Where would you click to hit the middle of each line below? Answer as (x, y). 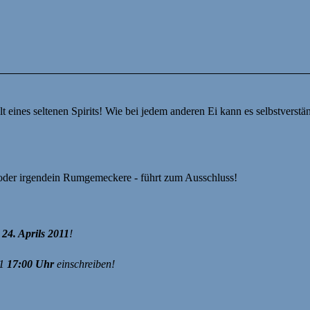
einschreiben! (84, 264)
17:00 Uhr (30, 264)
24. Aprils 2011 (36, 234)
